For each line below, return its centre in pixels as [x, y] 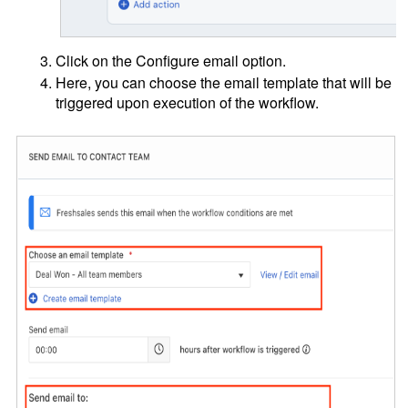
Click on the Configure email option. [171, 61]
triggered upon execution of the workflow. [188, 103]
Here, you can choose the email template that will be [224, 83]
